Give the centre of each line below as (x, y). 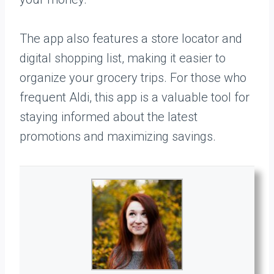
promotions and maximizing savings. (118, 136)
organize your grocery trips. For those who (133, 78)
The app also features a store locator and (131, 39)
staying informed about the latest (109, 117)
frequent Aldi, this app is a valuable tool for (135, 97)
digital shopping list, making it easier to (123, 58)
